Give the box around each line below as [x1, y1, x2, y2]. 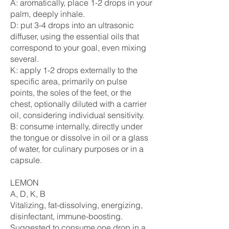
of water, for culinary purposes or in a [10, 144, 144, 154]
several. [10, 54, 39, 64]
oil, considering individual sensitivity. [10, 110, 144, 120]
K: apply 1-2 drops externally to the [10, 65, 138, 75]
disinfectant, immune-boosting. [10, 211, 123, 221]
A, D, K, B [10, 189, 45, 199]
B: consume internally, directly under [10, 121, 143, 131]
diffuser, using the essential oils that [10, 31, 139, 41]
